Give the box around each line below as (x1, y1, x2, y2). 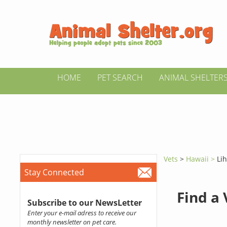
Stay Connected (24, 167, 84, 178)
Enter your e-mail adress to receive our (27, 208, 136, 217)
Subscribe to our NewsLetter (27, 197, 142, 208)
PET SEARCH (97, 72, 143, 83)
